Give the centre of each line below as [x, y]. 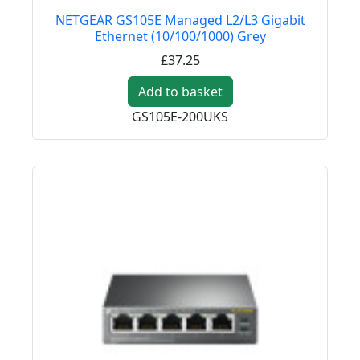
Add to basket [180, 92]
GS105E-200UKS [180, 117]
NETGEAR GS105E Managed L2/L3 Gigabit [180, 20]
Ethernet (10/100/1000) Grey [180, 37]
